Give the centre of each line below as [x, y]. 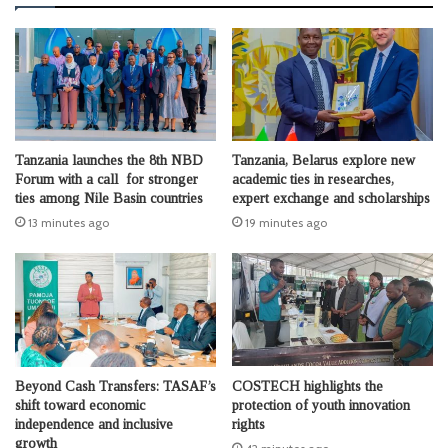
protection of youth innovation [321, 405]
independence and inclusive [94, 424]
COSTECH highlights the [307, 386]
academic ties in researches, [313, 180]
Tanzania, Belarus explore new [323, 161]
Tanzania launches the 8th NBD [109, 161]
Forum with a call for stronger [106, 180]
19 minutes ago [286, 223]
